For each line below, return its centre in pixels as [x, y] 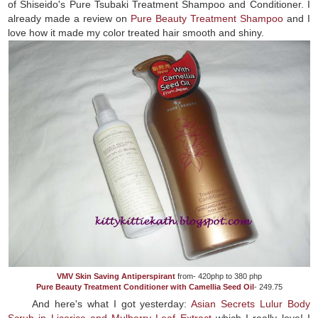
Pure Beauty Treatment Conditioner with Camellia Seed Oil [145, 286]
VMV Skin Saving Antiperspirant [116, 276]
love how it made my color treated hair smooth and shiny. [138, 32]
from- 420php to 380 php [218, 276]
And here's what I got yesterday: [112, 303]
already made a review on [69, 18]
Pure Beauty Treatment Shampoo [207, 18]
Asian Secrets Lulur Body [251, 303]
